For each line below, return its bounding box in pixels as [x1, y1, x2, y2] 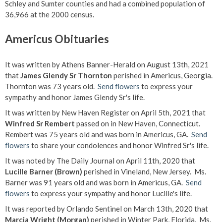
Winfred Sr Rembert [5, 119, 75, 128]
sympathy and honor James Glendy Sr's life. [5, 93, 145, 102]
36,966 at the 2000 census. [5, 10, 94, 19]
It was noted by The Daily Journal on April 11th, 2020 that [5, 156, 195, 165]
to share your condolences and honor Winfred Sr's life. [30, 141, 209, 150]
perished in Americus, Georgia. [112, 71, 214, 80]
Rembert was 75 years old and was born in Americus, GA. [5, 130, 191, 139]
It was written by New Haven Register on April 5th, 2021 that [5, 108, 206, 117]
